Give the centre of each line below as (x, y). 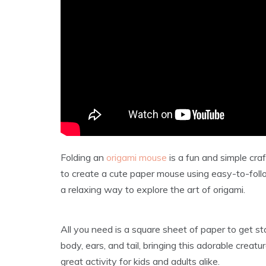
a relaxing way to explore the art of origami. (153, 189)
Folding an (83, 157)
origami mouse (137, 157)
